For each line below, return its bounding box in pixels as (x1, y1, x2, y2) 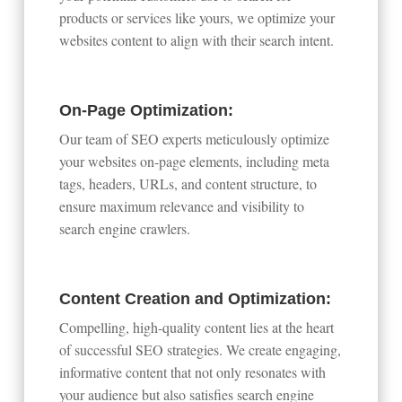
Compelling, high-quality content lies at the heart (59, 317, 335, 336)
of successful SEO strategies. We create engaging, (59, 339, 342, 359)
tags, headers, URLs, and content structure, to (59, 173, 318, 193)
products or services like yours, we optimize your (59, 7, 336, 27)
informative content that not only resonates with (59, 362, 327, 381)
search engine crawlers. (59, 218, 191, 238)
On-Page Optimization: (59, 100, 234, 119)
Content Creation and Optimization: (59, 289, 332, 308)
